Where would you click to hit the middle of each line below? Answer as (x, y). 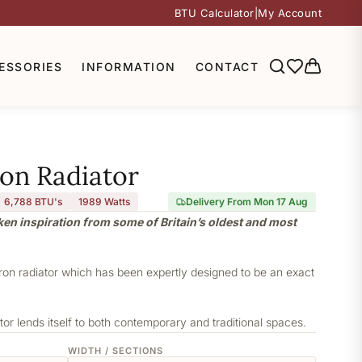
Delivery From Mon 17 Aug (247, 202)
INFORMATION (129, 66)
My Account (290, 13)
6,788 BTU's (33, 202)
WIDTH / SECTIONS (115, 351)
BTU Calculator (214, 13)
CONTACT (227, 66)
